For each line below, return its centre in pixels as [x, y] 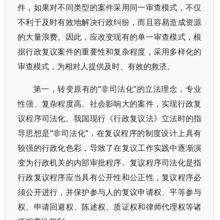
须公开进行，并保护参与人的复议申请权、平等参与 [110, 192]
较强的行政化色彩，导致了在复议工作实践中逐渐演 [110, 148]
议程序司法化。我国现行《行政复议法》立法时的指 [110, 118]
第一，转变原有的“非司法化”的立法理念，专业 [118, 89]
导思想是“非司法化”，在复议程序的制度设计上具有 [110, 133]
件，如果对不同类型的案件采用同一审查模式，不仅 [110, 7]
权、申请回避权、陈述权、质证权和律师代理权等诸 [110, 207]
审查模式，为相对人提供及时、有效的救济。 [96, 66]
